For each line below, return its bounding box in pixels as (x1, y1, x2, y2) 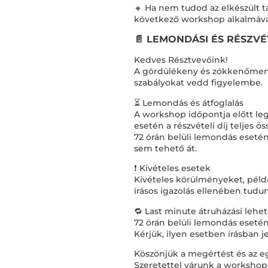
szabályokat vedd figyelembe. (134, 77, 263, 89)
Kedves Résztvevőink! (134, 54, 228, 66)
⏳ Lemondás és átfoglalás (134, 97, 243, 108)
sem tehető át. (134, 142, 197, 154)
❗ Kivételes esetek (134, 163, 211, 174)
